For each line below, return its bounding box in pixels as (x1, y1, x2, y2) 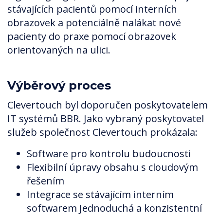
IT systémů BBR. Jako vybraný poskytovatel (7, 112, 204, 126)
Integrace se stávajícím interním (27, 188, 174, 201)
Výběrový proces (7, 78, 111, 93)
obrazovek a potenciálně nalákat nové (7, 16, 181, 30)
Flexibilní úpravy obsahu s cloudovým (27, 161, 198, 174)
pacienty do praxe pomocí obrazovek (7, 30, 176, 43)
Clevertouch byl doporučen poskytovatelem (7, 98, 208, 112)
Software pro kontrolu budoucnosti (27, 147, 191, 161)
